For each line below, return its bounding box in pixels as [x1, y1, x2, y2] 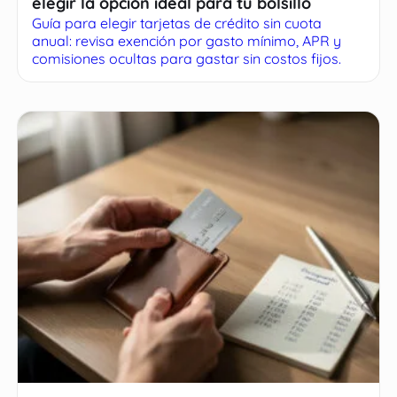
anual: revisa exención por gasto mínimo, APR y [32, 32, 342, 51]
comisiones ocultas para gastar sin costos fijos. [32, 50, 342, 68]
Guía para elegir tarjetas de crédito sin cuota [32, 14, 323, 33]
